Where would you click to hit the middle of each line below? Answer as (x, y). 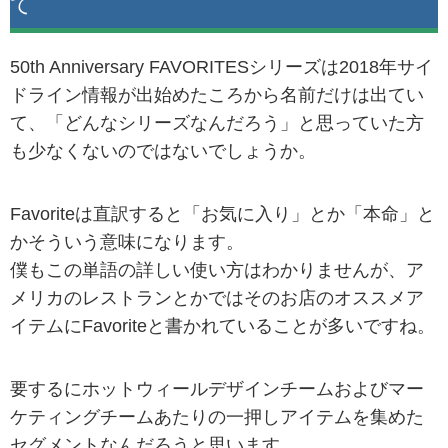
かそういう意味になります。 (127, 241)
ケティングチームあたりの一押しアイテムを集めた (217, 417)
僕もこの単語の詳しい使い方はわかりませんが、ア (217, 269)
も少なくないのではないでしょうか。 (163, 150)
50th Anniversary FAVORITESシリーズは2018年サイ (221, 66)
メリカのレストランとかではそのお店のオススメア (217, 297)
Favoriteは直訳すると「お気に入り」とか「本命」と (222, 213)
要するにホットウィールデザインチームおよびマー (217, 389)
